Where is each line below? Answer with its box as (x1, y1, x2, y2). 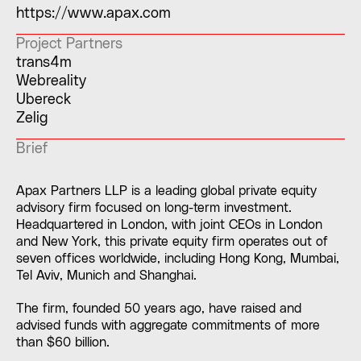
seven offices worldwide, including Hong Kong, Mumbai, (15, 252, 339, 266)
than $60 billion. (15, 336, 110, 350)
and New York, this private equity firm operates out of (15, 235, 328, 249)
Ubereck (15, 92, 71, 108)
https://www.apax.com (15, 5, 171, 21)
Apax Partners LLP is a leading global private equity (15, 185, 317, 198)
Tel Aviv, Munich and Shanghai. (15, 269, 197, 283)
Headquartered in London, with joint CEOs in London (15, 218, 322, 232)
